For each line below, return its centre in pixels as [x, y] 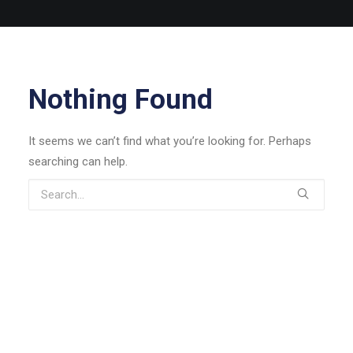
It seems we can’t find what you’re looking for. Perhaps [170, 141]
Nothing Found [121, 100]
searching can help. [78, 162]
